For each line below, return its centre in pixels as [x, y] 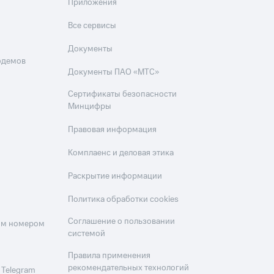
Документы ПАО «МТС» [114, 72]
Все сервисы [92, 26]
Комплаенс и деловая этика [121, 153]
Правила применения [109, 256]
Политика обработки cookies [124, 200]
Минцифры [90, 107]
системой [87, 234]
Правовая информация [113, 130]
